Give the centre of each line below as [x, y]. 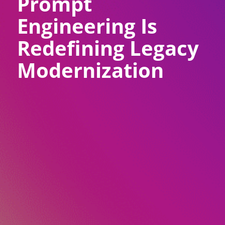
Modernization [90, 70]
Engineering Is [87, 26]
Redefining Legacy [108, 48]
